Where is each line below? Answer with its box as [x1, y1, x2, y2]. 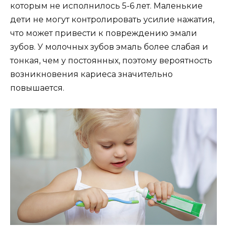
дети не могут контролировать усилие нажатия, [10, 14, 214, 24]
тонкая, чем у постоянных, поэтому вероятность [10, 55, 212, 65]
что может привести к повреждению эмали [10, 28, 197, 38]
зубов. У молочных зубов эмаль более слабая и [10, 42, 208, 52]
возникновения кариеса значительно [10, 69, 173, 79]
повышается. [10, 83, 64, 93]
